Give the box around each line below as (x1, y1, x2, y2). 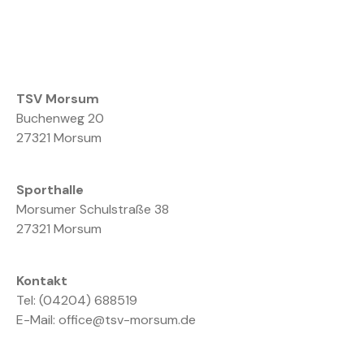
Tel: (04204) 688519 (16, 292, 137, 310)
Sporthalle (16, 181, 84, 199)
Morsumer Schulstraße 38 (16, 201, 169, 219)
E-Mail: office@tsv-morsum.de (16, 311, 196, 329)
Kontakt (16, 272, 67, 290)
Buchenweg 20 (16, 110, 104, 128)
